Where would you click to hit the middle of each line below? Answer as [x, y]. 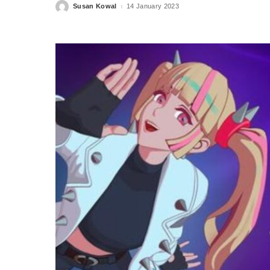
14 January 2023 [152, 6]
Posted [67, 9]
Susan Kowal [95, 6]
